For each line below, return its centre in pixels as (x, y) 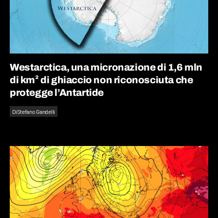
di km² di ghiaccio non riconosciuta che (101, 80)
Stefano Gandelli (36, 111)
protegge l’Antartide (57, 92)
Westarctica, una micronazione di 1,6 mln (106, 67)
